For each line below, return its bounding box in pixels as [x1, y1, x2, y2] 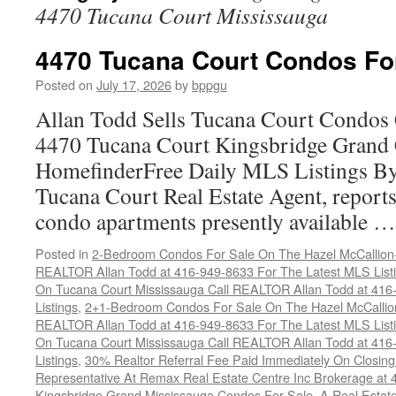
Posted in [35, 244, 88, 263]
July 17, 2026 [96, 75, 171, 94]
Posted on [35, 75, 93, 94]
